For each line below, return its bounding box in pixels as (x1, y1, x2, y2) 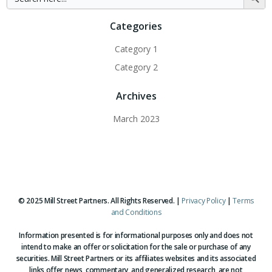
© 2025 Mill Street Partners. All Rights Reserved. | (18, 195, 182, 206)
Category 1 (114, 43, 158, 55)
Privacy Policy (182, 195, 226, 206)
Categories (110, 19, 162, 33)
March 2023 (112, 113, 160, 124)
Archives (115, 89, 157, 103)
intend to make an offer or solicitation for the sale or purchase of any (21, 242, 251, 252)
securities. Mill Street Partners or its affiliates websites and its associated (16, 253, 256, 263)
